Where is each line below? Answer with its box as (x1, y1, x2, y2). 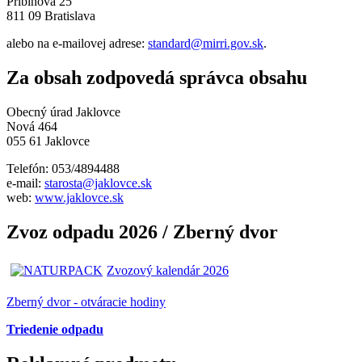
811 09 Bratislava (6, 9, 95, 23)
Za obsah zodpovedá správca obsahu (6, 66, 307, 88)
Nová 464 (6, 119, 57, 133)
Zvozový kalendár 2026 (107, 263, 229, 277)
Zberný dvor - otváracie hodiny (6, 294, 166, 309)
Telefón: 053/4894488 (6, 161, 120, 175)
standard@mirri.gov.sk (148, 36, 263, 51)
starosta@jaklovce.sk (44, 175, 152, 190)
